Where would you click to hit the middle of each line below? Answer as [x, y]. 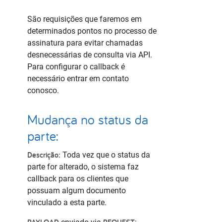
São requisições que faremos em [84, 19]
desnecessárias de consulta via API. [90, 55]
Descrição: [44, 155]
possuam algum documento [77, 191]
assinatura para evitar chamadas [85, 43]
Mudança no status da [88, 119]
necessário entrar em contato [78, 79]
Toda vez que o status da [105, 155]
